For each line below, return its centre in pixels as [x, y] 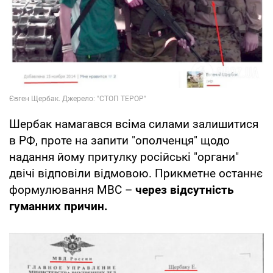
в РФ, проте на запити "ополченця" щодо [119, 141]
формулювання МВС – [72, 190]
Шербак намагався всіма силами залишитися [134, 124]
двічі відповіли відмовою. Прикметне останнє [136, 174]
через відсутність [185, 190]
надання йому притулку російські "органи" [124, 157]
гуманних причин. [58, 207]
